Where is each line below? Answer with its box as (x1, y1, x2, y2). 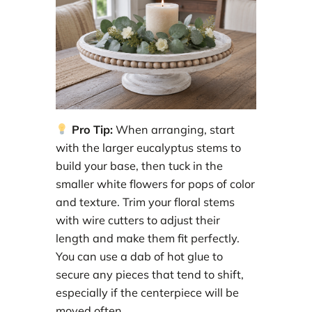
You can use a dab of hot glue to (56, 249, 223, 263)
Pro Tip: (68, 122, 113, 136)
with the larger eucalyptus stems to (56, 140, 241, 155)
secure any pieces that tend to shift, (56, 267, 244, 281)
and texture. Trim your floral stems (56, 194, 235, 209)
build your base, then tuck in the (56, 158, 223, 173)
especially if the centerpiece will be (56, 285, 239, 299)
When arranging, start (112, 122, 235, 136)
